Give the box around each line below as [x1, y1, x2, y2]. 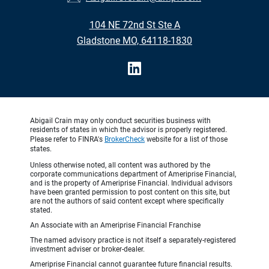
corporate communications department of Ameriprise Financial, [30, 170, 236, 179]
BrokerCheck [104, 135, 145, 144]
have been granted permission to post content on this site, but [30, 188, 230, 197]
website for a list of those [145, 135, 228, 144]
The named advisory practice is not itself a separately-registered [30, 236, 236, 245]
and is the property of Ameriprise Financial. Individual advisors [30, 179, 232, 188]
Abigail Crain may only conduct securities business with [30, 116, 211, 125]
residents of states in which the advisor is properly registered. [30, 125, 227, 134]
